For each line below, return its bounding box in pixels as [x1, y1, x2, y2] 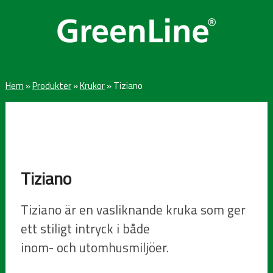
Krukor [79, 79, 105, 93]
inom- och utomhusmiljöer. [21, 237, 169, 257]
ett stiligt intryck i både [21, 218, 151, 238]
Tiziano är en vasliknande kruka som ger [21, 199, 246, 219]
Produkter [32, 79, 71, 93]
